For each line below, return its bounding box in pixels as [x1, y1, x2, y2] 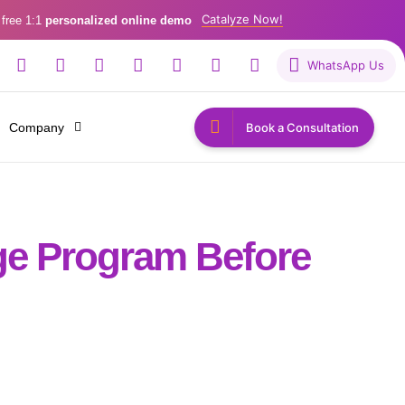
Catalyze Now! [201, 11, 283, 26]
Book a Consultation [246, 119, 360, 135]
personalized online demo [44, 14, 192, 28]
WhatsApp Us [307, 58, 384, 73]
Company [9, 119, 65, 135]
